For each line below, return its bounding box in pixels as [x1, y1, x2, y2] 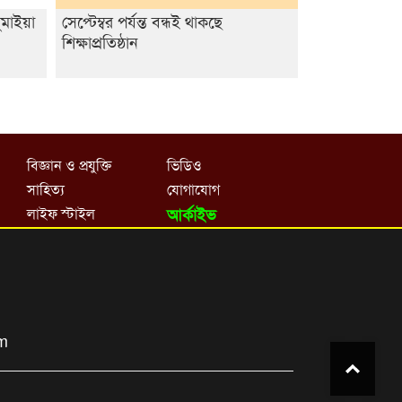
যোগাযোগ [167, 179, 221, 200]
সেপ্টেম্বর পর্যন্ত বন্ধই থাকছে [61, 9, 223, 33]
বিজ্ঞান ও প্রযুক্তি [27, 154, 112, 176]
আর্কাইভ [167, 203, 217, 227]
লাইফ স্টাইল [27, 203, 96, 224]
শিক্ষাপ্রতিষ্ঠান [61, 30, 138, 54]
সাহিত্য [27, 179, 66, 200]
